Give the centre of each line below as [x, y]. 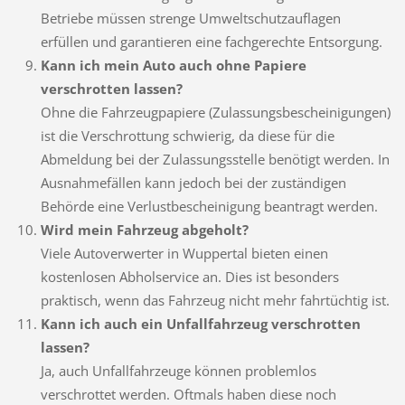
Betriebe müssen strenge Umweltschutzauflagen [190, 19]
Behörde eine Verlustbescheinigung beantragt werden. [209, 207]
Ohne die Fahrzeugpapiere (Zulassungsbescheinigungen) [215, 113]
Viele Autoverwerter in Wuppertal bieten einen [184, 254]
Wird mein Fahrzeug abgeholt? [144, 230]
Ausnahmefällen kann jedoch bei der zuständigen [193, 183]
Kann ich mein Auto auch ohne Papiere [173, 66]
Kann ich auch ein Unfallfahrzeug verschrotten [200, 324]
